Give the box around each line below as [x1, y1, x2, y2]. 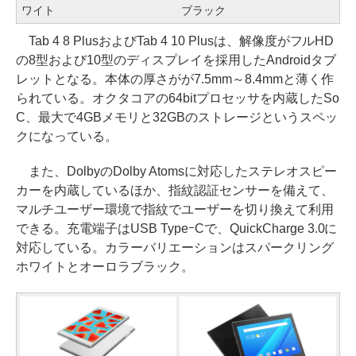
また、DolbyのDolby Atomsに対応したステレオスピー [16, 164, 337, 178]
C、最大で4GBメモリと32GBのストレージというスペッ [16, 110, 338, 124]
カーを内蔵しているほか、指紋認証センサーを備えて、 [16, 183, 334, 197]
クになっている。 [16, 129, 118, 143]
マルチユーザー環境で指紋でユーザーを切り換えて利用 [16, 202, 334, 216]
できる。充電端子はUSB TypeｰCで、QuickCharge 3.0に [16, 221, 338, 235]
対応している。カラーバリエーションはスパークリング [16, 240, 334, 254]
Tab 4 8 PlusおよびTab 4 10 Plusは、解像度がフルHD [16, 33, 335, 48]
